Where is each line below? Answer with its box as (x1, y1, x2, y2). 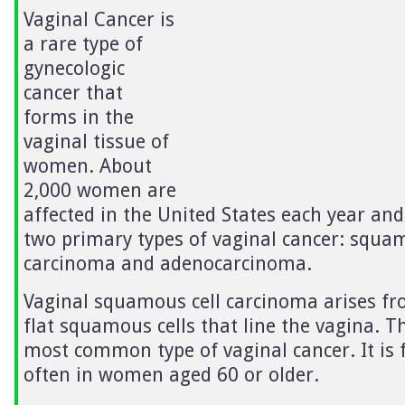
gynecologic (24, 56, 125, 80)
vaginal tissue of (24, 129, 169, 153)
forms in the (24, 105, 134, 128)
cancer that (24, 80, 123, 104)
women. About (24, 154, 152, 177)
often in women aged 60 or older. (24, 363, 319, 386)
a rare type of (24, 32, 143, 55)
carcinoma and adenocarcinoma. (24, 251, 312, 275)
